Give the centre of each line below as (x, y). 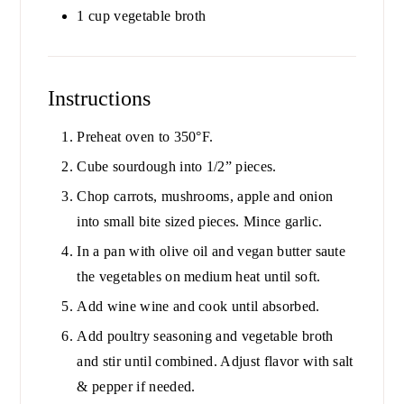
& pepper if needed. (136, 387)
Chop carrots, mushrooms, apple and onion (205, 197)
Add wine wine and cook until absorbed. (198, 307)
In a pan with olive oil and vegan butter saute (211, 252)
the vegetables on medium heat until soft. (199, 277)
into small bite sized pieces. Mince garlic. (200, 222)
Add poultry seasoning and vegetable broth (205, 336)
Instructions (102, 99)
